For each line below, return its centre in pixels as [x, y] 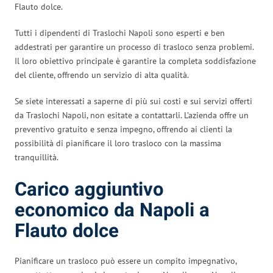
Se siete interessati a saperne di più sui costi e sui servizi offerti [133, 101]
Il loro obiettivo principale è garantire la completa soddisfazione [135, 61]
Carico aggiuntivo [89, 190]
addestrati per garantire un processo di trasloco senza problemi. [134, 47]
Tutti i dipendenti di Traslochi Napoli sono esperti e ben [120, 33]
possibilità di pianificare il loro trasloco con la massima [118, 143]
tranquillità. [37, 157]
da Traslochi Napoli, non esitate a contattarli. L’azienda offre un [132, 115]
